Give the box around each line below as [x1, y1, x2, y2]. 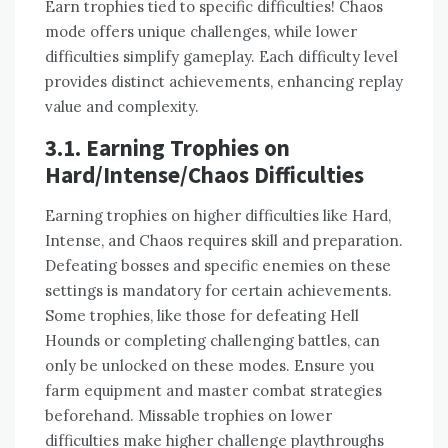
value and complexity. [45, 96, 199, 116]
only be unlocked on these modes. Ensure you [45, 355, 374, 375]
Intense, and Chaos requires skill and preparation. [45, 230, 403, 250]
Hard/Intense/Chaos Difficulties [45, 159, 364, 189]
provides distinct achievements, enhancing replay [45, 71, 403, 91]
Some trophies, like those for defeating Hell [45, 305, 359, 325]
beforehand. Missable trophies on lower [45, 405, 332, 425]
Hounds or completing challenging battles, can [45, 330, 380, 350]
